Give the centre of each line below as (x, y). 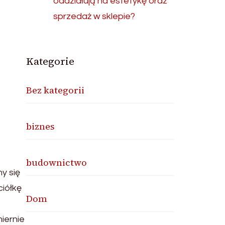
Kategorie (50, 61)
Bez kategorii (55, 90)
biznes (41, 126)
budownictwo (57, 162)
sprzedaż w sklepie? (94, 16)
